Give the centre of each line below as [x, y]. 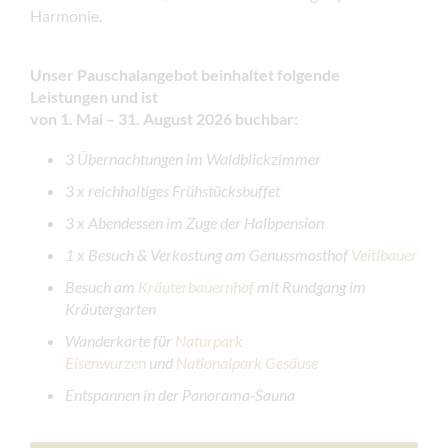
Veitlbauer [384, 255]
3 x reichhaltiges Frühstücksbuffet [172, 191]
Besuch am [101, 287]
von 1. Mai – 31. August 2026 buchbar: [164, 119]
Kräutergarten [110, 309]
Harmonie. [66, 16]
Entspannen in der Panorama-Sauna [180, 395]
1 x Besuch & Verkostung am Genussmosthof [208, 255]
